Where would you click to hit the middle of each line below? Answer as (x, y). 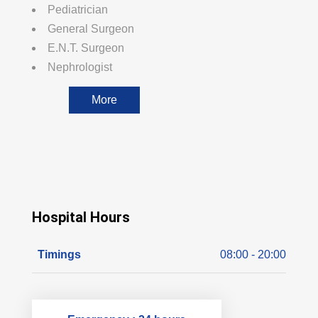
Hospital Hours (81, 218)
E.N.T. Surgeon (86, 48)
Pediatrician (78, 10)
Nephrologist (80, 67)
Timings (59, 255)
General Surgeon (91, 29)
